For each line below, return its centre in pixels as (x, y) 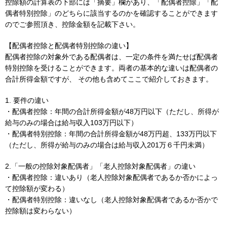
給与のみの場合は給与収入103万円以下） (71, 123)
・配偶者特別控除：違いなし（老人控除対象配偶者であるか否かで (111, 200)
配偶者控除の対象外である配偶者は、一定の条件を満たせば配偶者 (111, 57)
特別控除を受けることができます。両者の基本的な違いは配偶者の (111, 68)
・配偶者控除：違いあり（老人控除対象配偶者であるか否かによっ (111, 178)
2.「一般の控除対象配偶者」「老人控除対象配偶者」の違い (100, 166)
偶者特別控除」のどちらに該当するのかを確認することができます (111, 13)
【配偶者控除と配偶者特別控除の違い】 (69, 46)
